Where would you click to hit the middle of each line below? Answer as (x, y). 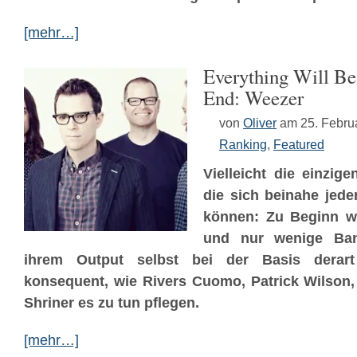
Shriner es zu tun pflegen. (112, 303)
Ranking (243, 144)
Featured (299, 144)
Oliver (260, 123)
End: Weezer (253, 98)
